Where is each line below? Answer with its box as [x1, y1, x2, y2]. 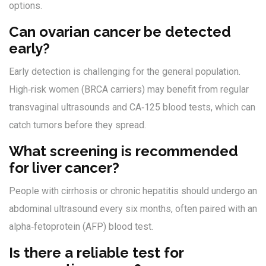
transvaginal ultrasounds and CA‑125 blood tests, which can [9, 102, 255, 113]
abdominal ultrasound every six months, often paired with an [9, 203, 257, 215]
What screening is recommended [9, 142, 238, 160]
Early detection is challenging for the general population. [9, 66, 240, 78]
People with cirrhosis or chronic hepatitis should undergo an [9, 185, 257, 197]
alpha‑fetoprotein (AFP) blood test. [9, 221, 153, 233]
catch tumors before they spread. [9, 119, 146, 131]
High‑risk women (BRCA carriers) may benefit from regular [9, 84, 249, 96]
